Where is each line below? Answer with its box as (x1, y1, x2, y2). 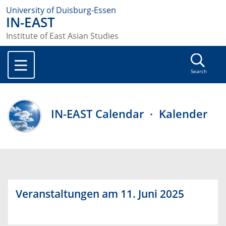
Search (190, 68, 207, 75)
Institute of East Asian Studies (6, 30, 119, 42)
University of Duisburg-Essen (6, 5, 116, 16)
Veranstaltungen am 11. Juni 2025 (16, 187, 184, 201)
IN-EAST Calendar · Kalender (51, 106, 208, 122)
